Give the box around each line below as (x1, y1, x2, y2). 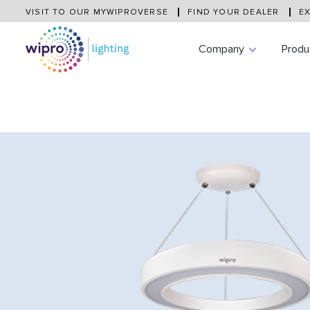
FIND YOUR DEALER (188, 7, 282, 17)
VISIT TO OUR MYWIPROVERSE (26, 7, 172, 17)
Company (199, 42, 244, 56)
